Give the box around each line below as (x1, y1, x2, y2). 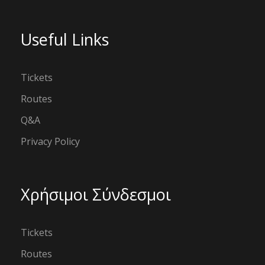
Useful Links (21, 28, 109, 50)
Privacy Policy (21, 134, 80, 148)
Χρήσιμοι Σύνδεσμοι (21, 183, 171, 205)
